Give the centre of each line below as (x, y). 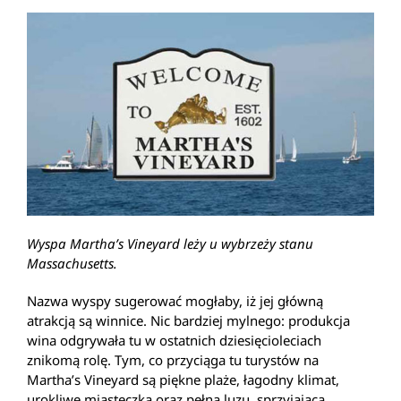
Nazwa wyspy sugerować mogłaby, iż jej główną (175, 300)
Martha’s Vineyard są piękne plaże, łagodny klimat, (183, 379)
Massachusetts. (72, 263)
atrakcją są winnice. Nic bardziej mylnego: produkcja (188, 320)
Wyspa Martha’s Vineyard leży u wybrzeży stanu (170, 243)
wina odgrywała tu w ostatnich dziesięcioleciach (174, 340)
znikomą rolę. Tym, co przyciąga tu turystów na (173, 359)
